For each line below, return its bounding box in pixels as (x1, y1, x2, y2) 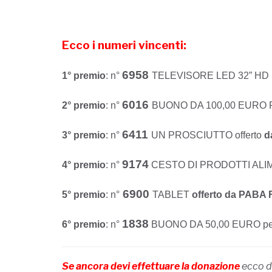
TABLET (152, 189, 192, 200)
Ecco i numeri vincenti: (62, 38, 186, 53)
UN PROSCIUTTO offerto (151, 130, 262, 141)
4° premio (62, 160, 106, 171)
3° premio (62, 130, 106, 141)
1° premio (62, 70, 106, 81)
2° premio (62, 100, 106, 111)
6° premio (62, 219, 106, 230)
